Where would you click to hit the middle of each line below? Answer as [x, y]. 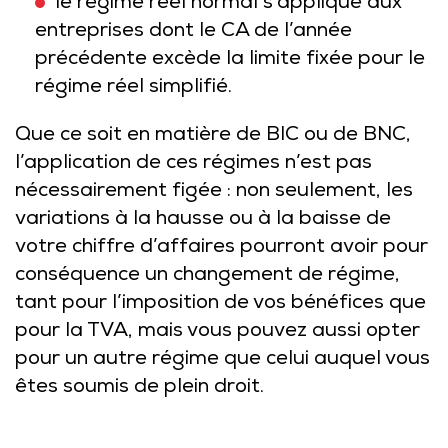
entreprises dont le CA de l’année [193, 32]
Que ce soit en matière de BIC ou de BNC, [213, 136]
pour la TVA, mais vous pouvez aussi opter [217, 332]
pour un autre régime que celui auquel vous [222, 360]
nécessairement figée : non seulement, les [214, 192]
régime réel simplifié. [133, 88]
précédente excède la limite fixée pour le [230, 60]
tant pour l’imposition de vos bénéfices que [220, 304]
